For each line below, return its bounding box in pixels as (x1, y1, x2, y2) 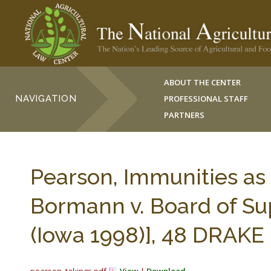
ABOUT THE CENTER (164, 77, 241, 88)
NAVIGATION (15, 93, 77, 104)
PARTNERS (164, 109, 205, 120)
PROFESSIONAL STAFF (164, 93, 249, 104)
